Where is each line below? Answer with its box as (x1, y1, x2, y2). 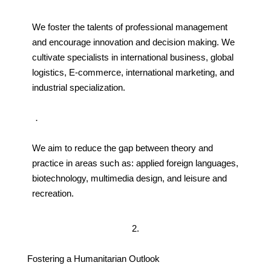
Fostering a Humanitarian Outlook (27, 253, 160, 264)
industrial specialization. (31, 82, 125, 93)
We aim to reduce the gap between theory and (31, 142, 213, 153)
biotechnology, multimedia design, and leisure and (31, 172, 227, 183)
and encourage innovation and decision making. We (31, 36, 235, 47)
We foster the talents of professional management (31, 21, 227, 32)
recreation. (31, 188, 74, 198)
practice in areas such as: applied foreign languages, (31, 157, 238, 168)
